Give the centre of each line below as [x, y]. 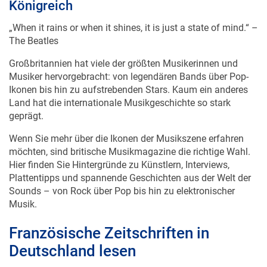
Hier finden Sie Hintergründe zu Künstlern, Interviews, [119, 153]
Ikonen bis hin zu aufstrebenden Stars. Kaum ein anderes [128, 77]
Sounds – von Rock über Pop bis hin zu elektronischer [122, 179]
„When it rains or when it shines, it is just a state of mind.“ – [133, 15]
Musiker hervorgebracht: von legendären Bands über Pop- [129, 64]
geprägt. [26, 104]
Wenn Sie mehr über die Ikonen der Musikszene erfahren [126, 126]
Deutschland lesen [72, 239]
